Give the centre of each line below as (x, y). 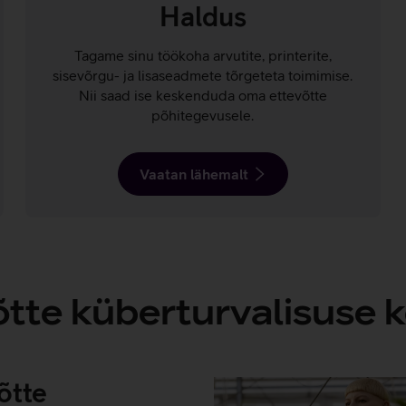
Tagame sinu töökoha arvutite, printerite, (203, 55)
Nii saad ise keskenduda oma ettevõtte (203, 95)
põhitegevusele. (203, 115)
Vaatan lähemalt (193, 174)
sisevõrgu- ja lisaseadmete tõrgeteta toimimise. (203, 75)
